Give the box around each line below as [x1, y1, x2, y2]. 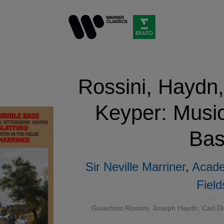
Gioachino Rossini [91, 204, 148, 212]
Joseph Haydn [152, 204, 198, 212]
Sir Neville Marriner [85, 160, 185, 173]
